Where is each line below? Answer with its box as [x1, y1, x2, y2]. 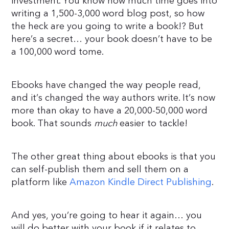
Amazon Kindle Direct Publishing [70, 175, 212, 189]
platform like [11, 175, 70, 189]
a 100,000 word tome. [11, 45, 104, 58]
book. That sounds [11, 117, 95, 130]
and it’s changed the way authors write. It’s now [11, 91, 216, 104]
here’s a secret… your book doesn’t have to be [11, 32, 213, 45]
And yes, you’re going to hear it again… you [11, 209, 202, 222]
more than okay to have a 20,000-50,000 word [11, 104, 208, 117]
